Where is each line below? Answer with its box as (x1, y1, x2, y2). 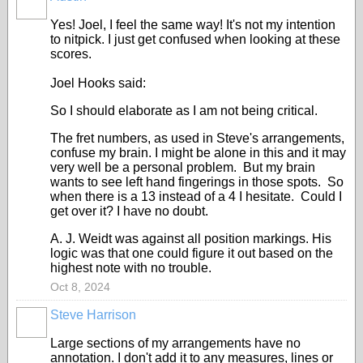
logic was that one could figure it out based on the (50, 246, 333, 260)
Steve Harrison (50, 308, 136, 322)
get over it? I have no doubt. (50, 204, 208, 218)
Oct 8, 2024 (50, 280, 110, 293)
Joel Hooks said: (50, 76, 146, 90)
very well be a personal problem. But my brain (50, 160, 315, 174)
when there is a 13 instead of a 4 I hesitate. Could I (50, 190, 342, 203)
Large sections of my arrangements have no (50, 336, 301, 350)
